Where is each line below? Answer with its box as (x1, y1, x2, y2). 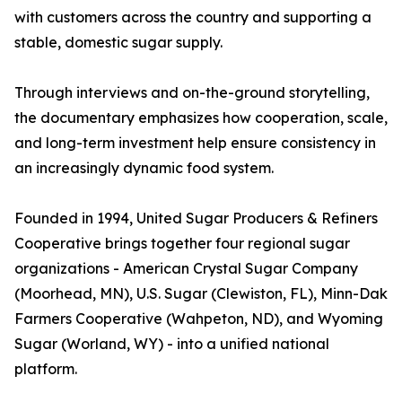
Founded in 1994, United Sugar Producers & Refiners (14, 209, 378, 228)
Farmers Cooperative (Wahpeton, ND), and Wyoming (14, 310, 383, 328)
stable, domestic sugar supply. (14, 33, 223, 52)
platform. (14, 360, 77, 379)
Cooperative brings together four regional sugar (14, 234, 350, 253)
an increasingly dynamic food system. (14, 159, 274, 178)
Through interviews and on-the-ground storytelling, (14, 83, 370, 102)
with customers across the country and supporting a (14, 8, 371, 27)
